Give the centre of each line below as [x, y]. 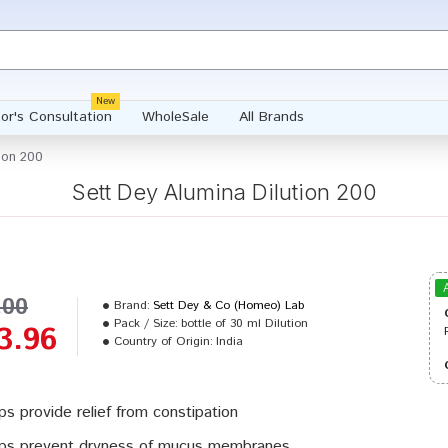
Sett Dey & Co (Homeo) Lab [228, 305]
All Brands [271, 117]
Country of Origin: [163, 341]
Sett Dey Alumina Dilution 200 [224, 192]
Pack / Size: [146, 323]
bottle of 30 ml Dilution [244, 323]
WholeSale [175, 117]
